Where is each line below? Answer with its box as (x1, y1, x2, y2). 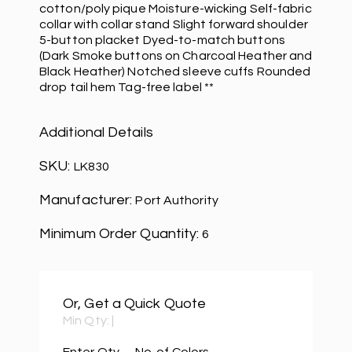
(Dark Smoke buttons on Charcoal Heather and (39, 49, 313, 62)
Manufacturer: (39, 192, 136, 207)
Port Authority (135, 193, 218, 207)
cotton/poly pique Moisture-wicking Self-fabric (39, 2, 312, 15)
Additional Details (39, 124, 153, 140)
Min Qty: (63, 313, 112, 327)
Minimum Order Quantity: (39, 225, 203, 241)
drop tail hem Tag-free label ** (39, 80, 214, 93)
